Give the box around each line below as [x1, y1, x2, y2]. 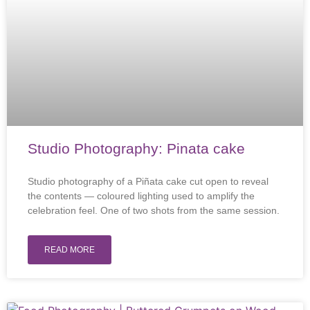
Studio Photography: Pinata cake [28, 140, 245, 156]
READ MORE [44, 245, 95, 255]
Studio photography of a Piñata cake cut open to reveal [28, 176, 268, 187]
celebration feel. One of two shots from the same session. [28, 205, 280, 216]
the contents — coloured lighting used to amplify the [28, 190, 255, 201]
